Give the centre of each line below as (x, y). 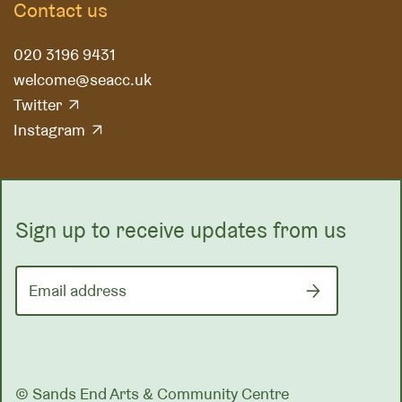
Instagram (49, 130)
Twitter (38, 105)
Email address (78, 291)
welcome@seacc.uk (83, 80)
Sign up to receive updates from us (181, 231)
